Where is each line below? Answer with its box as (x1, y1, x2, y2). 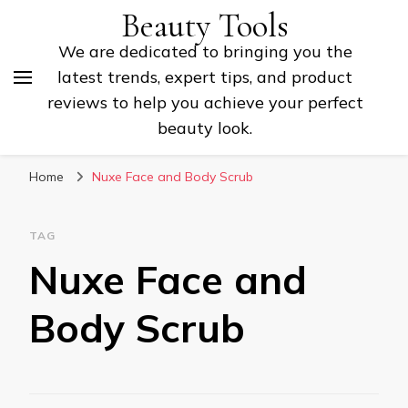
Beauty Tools (121, 5, 289, 46)
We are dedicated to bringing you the (57, 41, 352, 62)
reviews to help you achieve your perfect (46, 92, 363, 113)
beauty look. (158, 117, 252, 138)
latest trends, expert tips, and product (57, 66, 352, 87)
